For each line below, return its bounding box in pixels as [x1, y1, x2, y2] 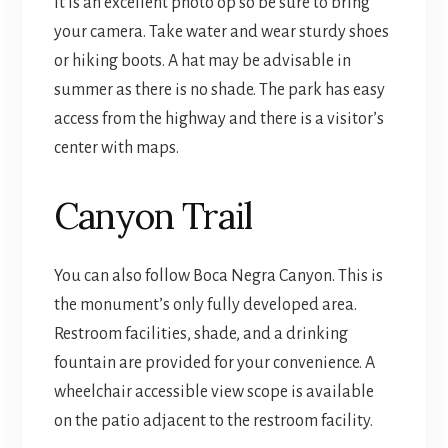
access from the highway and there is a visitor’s [53, 110, 384, 129]
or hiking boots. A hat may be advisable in [53, 52, 351, 71]
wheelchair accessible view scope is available [53, 383, 374, 402]
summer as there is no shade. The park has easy [53, 81, 385, 100]
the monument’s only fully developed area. [53, 296, 357, 315]
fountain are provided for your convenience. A [53, 354, 375, 373]
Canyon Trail [53, 193, 252, 240]
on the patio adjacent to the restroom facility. [53, 412, 373, 431]
